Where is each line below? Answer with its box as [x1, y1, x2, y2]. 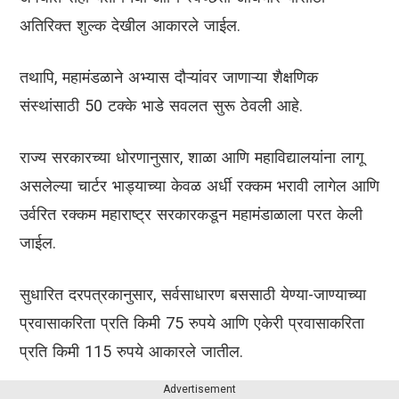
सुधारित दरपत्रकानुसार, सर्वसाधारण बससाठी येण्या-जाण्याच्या [20, 285, 366, 305]
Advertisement [163, 383, 236, 396]
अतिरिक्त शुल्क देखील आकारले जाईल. [20, 16, 240, 36]
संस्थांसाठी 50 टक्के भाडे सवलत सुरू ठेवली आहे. [20, 96, 303, 116]
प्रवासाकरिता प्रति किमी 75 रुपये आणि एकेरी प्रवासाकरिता [20, 313, 364, 333]
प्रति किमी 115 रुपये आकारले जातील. [20, 342, 243, 362]
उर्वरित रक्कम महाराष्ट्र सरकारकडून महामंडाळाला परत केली [20, 205, 362, 224]
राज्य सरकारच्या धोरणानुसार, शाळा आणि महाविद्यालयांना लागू [20, 148, 363, 167]
